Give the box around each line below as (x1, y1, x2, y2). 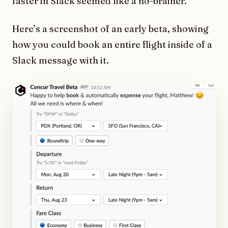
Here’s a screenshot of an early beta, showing (12, 23, 209, 35)
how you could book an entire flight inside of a (12, 39, 212, 51)
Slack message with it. (12, 54, 109, 67)
